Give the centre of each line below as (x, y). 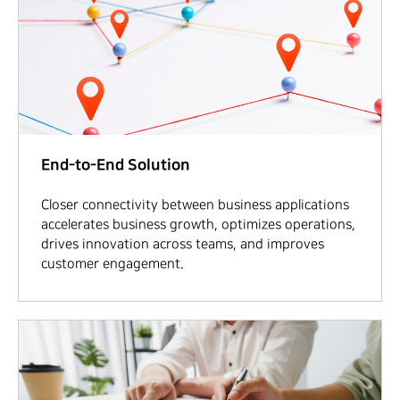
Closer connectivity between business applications (195, 205)
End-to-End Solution (116, 165)
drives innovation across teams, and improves (183, 245)
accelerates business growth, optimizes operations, (198, 225)
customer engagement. (112, 264)
